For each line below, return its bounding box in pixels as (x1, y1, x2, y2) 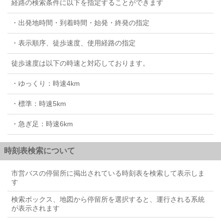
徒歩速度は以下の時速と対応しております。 (11, 59, 149, 67)
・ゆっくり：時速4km (11, 79, 80, 87)
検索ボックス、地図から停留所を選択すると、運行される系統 (11, 195, 205, 203)
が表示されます (11, 204, 60, 212)
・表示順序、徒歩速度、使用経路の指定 (11, 39, 136, 47)
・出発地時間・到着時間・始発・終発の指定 (11, 19, 149, 27)
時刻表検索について (4, 147, 75, 155)
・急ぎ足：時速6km (11, 120, 73, 128)
